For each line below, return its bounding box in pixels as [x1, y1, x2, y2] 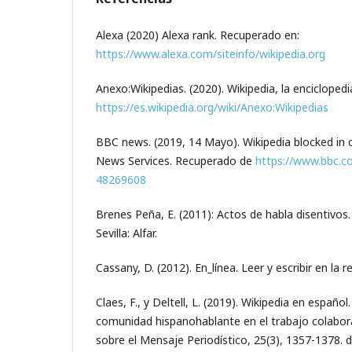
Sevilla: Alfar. [96, 225, 157, 241]
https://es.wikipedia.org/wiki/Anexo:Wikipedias [96, 100, 328, 115]
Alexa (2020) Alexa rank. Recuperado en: [96, 27, 299, 43]
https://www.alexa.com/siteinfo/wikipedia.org [96, 46, 325, 62]
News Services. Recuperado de [96, 153, 255, 169]
